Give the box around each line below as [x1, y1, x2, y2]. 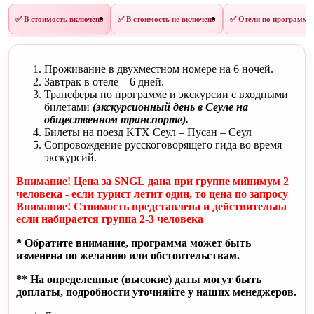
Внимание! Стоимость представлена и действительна [16, 200, 287, 212]
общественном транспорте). [44, 113, 189, 125]
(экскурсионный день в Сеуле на [93, 100, 248, 113]
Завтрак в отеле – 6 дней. [44, 75, 164, 88]
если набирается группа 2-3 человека [16, 212, 203, 225]
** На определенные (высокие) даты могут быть [16, 273, 261, 285]
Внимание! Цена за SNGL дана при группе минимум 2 [16, 175, 289, 187]
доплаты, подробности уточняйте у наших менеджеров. [16, 285, 296, 298]
